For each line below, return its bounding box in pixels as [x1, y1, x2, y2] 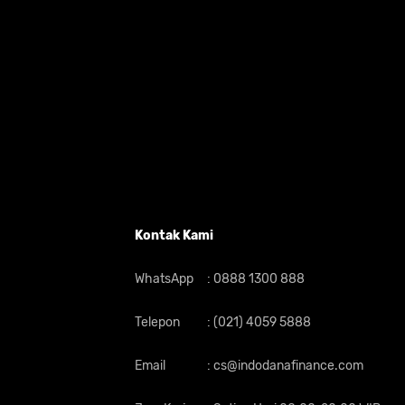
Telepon [135, 314, 181, 330]
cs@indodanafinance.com [211, 358, 364, 373]
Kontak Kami [135, 227, 214, 243]
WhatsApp [135, 270, 194, 287]
